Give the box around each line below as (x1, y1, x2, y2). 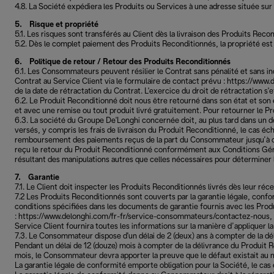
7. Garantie (15, 174, 59, 182)
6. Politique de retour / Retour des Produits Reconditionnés (15, 58, 231, 66)
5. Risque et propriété (15, 21, 98, 29)
